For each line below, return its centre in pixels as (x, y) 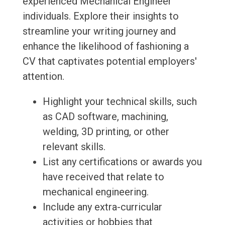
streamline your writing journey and (99, 31)
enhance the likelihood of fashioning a (105, 46)
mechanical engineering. (95, 192)
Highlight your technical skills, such (120, 102)
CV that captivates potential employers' (109, 62)
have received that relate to (103, 177)
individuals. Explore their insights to (100, 16)
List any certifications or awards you (122, 162)
